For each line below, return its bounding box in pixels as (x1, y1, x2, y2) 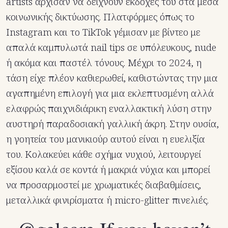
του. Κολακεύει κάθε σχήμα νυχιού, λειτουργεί (6, 148, 201, 161)
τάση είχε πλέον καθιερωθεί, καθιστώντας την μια (6, 71, 218, 85)
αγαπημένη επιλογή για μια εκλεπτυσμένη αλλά (6, 87, 214, 100)
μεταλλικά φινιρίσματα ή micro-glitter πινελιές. (6, 193, 209, 207)
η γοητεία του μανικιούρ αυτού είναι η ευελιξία (6, 132, 205, 146)
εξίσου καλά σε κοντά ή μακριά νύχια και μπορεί (6, 163, 210, 177)
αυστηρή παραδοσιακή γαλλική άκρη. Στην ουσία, (6, 117, 219, 131)
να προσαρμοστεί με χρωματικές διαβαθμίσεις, (6, 178, 201, 192)
